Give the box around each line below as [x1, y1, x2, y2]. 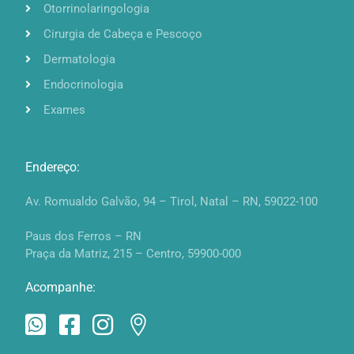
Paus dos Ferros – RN [25, 228, 142, 243]
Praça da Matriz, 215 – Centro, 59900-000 [25, 246, 242, 261]
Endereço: [25, 159, 81, 175]
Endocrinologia [43, 77, 123, 92]
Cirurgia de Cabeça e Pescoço [43, 26, 202, 41]
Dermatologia [43, 51, 115, 66]
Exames [43, 102, 85, 117]
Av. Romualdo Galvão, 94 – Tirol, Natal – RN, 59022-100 [25, 194, 318, 209]
